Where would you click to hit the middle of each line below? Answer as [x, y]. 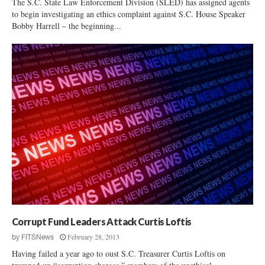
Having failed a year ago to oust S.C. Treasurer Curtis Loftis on [119, 253]
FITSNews [38, 237]
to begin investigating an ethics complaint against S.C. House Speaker [129, 14]
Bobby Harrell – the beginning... [67, 25]
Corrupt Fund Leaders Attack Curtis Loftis [102, 221]
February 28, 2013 [93, 236]
